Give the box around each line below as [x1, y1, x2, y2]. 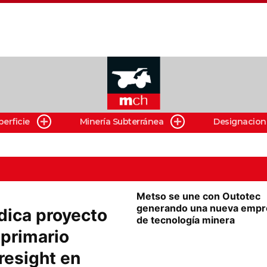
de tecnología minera [136, 214, 235, 226]
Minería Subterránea [79, 116, 164, 127]
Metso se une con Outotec [136, 190, 260, 202]
